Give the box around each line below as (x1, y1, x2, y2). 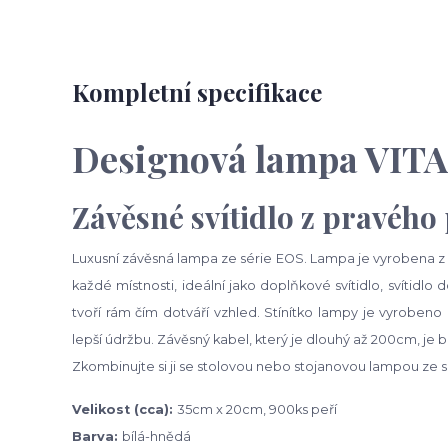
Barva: (72, 428, 122, 444)
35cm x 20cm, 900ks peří (177, 401, 337, 417)
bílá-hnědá (122, 428, 191, 444)
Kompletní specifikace (72, 75, 322, 108)
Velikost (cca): (72, 401, 177, 417)
